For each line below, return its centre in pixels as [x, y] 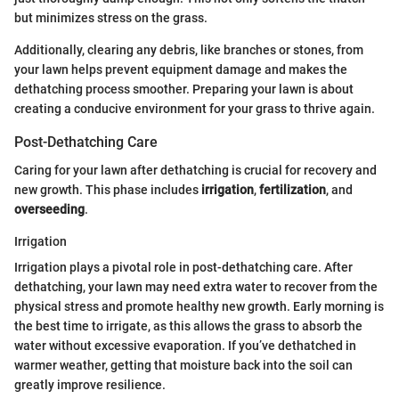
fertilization [293, 190]
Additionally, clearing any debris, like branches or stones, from [189, 49]
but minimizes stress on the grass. [111, 17]
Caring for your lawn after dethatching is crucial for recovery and [195, 170]
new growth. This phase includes [108, 190]
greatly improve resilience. [90, 385]
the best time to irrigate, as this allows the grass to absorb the [188, 326]
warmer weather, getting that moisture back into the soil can [183, 365]
